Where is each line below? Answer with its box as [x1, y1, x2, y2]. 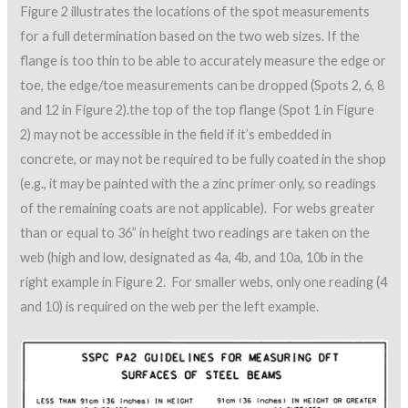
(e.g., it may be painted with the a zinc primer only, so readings [20, 176, 377, 192]
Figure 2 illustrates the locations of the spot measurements [20, 4, 371, 20]
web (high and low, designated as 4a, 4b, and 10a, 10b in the [20, 250, 364, 266]
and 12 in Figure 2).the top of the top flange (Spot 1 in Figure [20, 102, 375, 118]
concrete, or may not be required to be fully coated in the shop [20, 151, 387, 168]
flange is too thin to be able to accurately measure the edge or [20, 53, 387, 69]
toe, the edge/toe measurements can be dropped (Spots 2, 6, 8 [20, 77, 385, 94]
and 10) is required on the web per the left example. [20, 299, 322, 315]
